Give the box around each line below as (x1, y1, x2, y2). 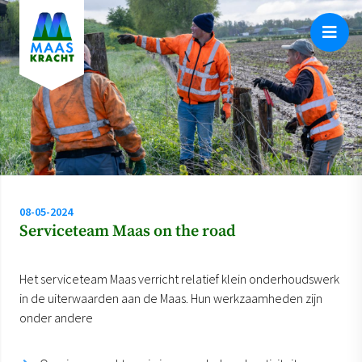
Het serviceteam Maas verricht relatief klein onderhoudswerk (19, 270, 339, 287)
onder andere (19, 309, 95, 326)
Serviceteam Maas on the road (19, 221, 236, 242)
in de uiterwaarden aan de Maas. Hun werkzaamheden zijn (19, 289, 322, 306)
